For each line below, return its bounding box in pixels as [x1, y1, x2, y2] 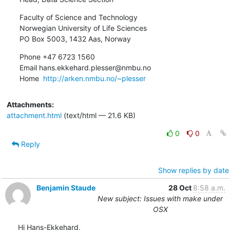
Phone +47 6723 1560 [19, 52, 95, 61]
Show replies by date [158, 165, 229, 175]
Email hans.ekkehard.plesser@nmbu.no [19, 63, 151, 72]
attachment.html [6, 110, 62, 120]
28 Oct [168, 183, 193, 192]
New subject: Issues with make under [98, 194, 223, 203]
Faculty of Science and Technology [19, 12, 138, 22]
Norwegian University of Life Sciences [19, 23, 147, 32]
